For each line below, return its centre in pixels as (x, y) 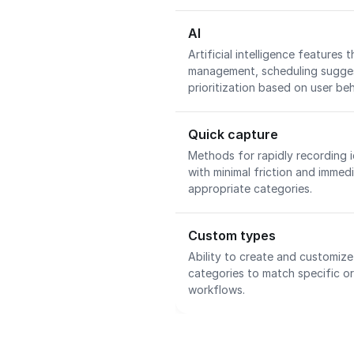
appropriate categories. (252, 188)
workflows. (218, 290)
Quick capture (233, 134)
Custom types (232, 235)
